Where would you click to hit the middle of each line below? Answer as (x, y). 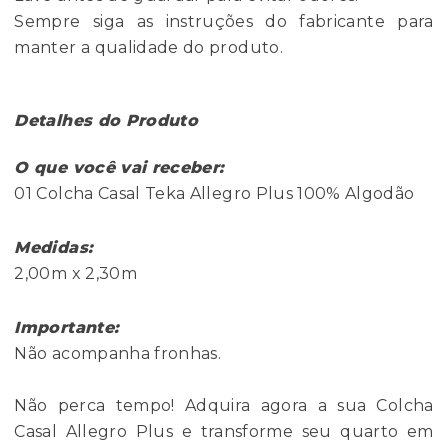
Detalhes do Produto (106, 121)
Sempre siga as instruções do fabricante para (224, 22)
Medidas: (54, 248)
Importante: (67, 328)
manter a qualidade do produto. (148, 48)
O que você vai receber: (119, 168)
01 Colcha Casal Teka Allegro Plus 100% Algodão (214, 194)
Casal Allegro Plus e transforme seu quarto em (224, 432)
